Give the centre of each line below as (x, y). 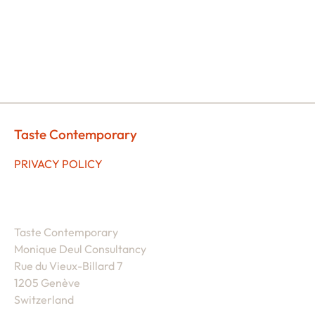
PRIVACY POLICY (58, 163)
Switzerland (44, 299)
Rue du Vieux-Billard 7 (68, 265)
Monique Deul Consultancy (85, 249)
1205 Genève (47, 282)
